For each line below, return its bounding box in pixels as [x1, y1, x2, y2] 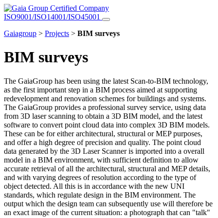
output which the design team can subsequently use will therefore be [4, 199, 213, 208]
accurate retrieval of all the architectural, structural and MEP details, [4, 164, 210, 173]
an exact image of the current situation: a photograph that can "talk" [4, 208, 210, 217]
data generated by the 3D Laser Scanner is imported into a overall [4, 146, 204, 155]
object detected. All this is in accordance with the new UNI [4, 182, 184, 190]
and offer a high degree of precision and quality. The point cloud [4, 138, 201, 146]
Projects [45, 29, 69, 37]
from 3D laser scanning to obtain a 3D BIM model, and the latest [4, 111, 202, 120]
